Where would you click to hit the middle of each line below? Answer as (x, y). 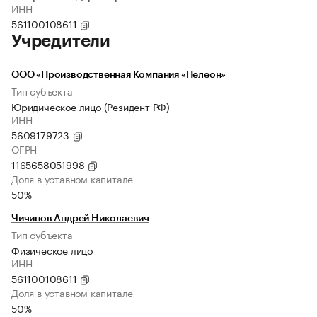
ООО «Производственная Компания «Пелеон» (119, 75)
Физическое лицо (52, 250)
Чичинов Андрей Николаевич (80, 219)
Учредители (61, 41)
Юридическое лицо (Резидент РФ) (91, 106)
